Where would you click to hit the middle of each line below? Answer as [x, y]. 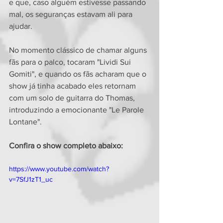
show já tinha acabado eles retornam [73, 86]
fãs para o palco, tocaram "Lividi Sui [71, 62]
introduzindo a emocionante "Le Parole [77, 110]
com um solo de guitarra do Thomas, [73, 98]
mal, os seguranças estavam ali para [72, 14]
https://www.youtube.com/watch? [59, 169]
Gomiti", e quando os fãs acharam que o [79, 74]
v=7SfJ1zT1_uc [31, 179]
